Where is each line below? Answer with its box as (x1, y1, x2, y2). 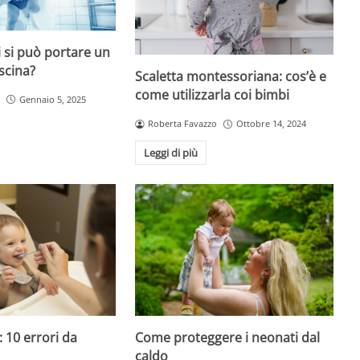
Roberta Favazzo (148, 117, 218, 130)
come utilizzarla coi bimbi (135, 86, 290, 104)
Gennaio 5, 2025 (18, 92, 86, 105)
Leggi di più (144, 145, 198, 161)
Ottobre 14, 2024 (236, 117, 306, 130)
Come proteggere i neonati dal (135, 329, 321, 347)
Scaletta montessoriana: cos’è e (135, 67, 327, 86)
